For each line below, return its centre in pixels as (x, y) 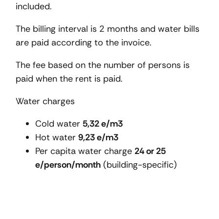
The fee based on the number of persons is (103, 65)
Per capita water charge (85, 151)
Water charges (45, 101)
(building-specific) (139, 164)
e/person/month (68, 164)
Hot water (57, 137)
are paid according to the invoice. (84, 42)
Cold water (59, 123)
